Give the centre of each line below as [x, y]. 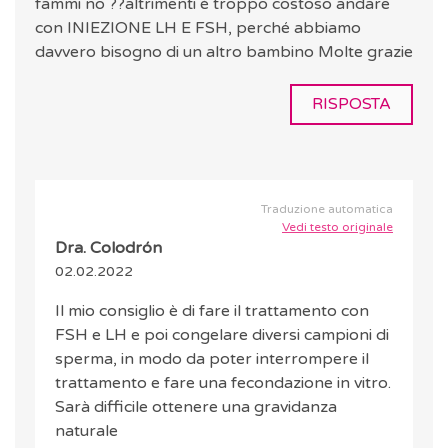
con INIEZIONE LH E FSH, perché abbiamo [198, 28]
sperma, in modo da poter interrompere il [212, 359]
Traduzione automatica [327, 209]
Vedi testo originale [337, 227]
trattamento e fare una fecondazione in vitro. [223, 383]
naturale [86, 431]
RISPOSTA [351, 104]
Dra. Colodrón [108, 248]
